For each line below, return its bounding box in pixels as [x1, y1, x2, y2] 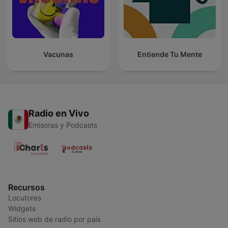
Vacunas [43, 50, 73, 59]
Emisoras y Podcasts [28, 121, 97, 130]
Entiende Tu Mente [137, 50, 202, 59]
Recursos [8, 182, 45, 193]
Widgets [8, 204, 36, 213]
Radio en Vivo [28, 108, 89, 119]
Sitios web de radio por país [8, 215, 101, 224]
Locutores [8, 193, 41, 203]
